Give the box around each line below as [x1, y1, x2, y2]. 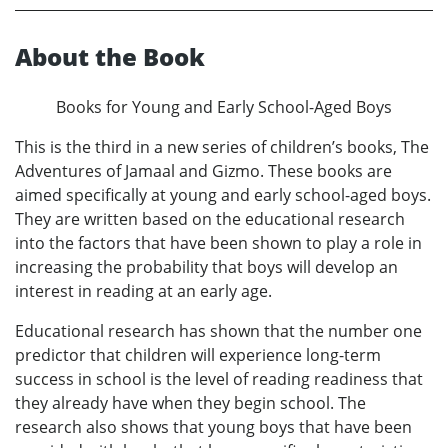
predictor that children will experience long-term [15, 343, 381, 366]
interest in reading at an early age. [15, 279, 272, 302]
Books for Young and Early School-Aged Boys [56, 95, 392, 118]
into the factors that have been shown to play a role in [15, 231, 422, 254]
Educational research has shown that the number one [15, 319, 422, 342]
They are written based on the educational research [15, 207, 405, 230]
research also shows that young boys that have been [15, 415, 412, 438]
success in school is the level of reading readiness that [15, 367, 423, 390]
